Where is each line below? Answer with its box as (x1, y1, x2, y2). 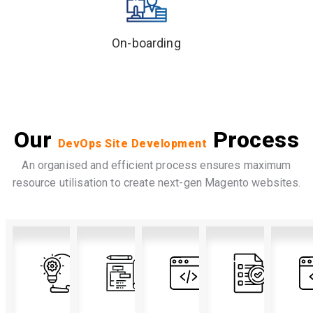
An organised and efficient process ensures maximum (22, 158, 291, 172)
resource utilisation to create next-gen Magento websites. (12, 175, 301, 189)
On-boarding (112, 35, 181, 50)
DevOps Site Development (57, 136, 208, 150)
